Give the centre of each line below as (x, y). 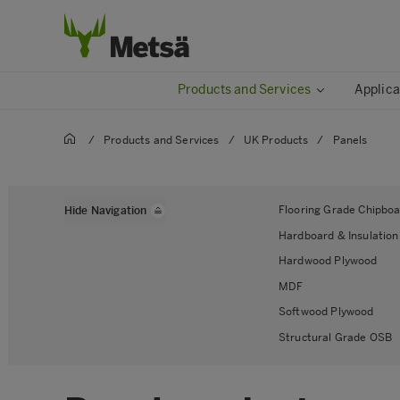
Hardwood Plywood (328, 261)
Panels (350, 140)
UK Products (276, 140)
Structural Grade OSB (336, 337)
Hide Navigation (106, 210)
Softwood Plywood (326, 312)
